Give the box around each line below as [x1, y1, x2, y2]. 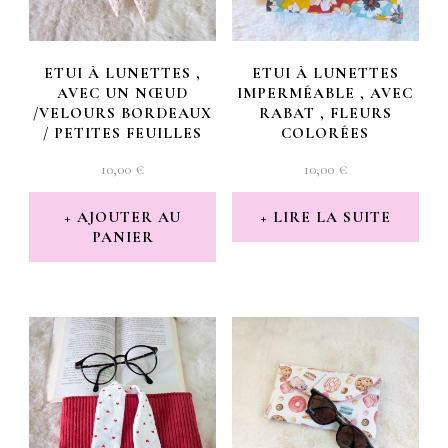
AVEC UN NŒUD [57, 84, 189, 103]
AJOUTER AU [77, 208, 182, 227]
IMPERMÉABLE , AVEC [237, 84, 414, 103]
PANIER [91, 228, 154, 247]
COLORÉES [281, 124, 370, 143]
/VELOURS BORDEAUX [33, 104, 213, 123]
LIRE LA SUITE [272, 208, 391, 227]
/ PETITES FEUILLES [43, 124, 203, 143]
